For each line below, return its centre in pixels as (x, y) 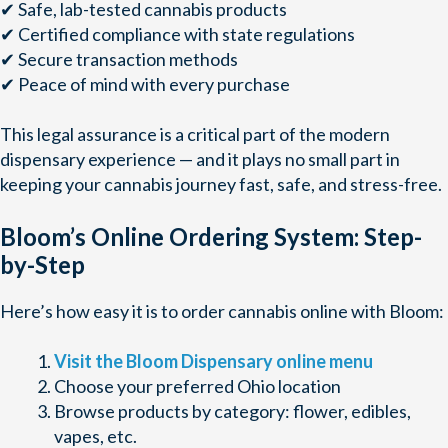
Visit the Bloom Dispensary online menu (213, 360)
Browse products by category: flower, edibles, (232, 410)
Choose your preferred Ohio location (197, 385)
